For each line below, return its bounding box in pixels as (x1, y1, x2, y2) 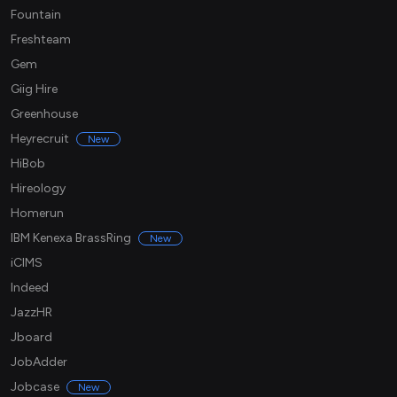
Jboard (11, 330, 52, 346)
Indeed (11, 280, 49, 296)
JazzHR (11, 305, 52, 321)
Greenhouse (11, 106, 78, 122)
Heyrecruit (11, 131, 69, 147)
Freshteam (11, 32, 71, 48)
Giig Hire (11, 82, 58, 97)
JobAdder (11, 354, 67, 370)
